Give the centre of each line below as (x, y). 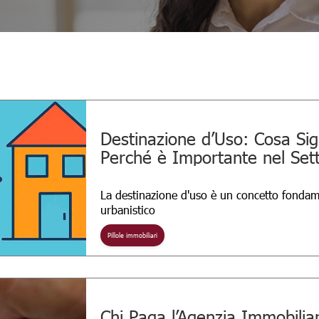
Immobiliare (145, 175)
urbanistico (128, 210)
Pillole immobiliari (133, 235)
